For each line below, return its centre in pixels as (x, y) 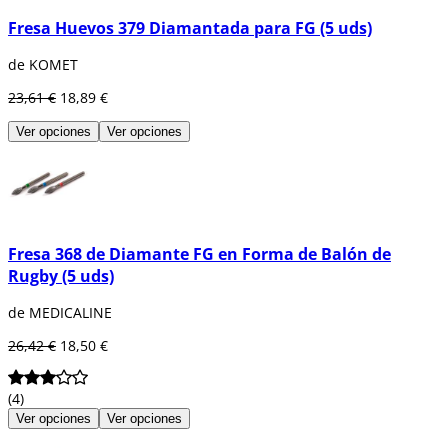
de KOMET (43, 65)
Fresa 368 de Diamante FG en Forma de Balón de (199, 253)
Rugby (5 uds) (61, 275)
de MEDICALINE (60, 313)
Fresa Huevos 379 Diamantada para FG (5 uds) (190, 28)
